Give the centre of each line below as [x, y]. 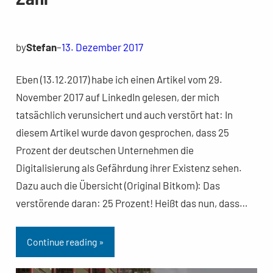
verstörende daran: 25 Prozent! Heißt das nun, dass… [132, 203]
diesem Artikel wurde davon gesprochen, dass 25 [122, 132]
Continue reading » [65, 242]
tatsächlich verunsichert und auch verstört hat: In [124, 114]
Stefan [41, 47]
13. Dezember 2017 [102, 47]
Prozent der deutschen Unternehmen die [105, 150]
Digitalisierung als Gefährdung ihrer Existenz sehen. [129, 167]
